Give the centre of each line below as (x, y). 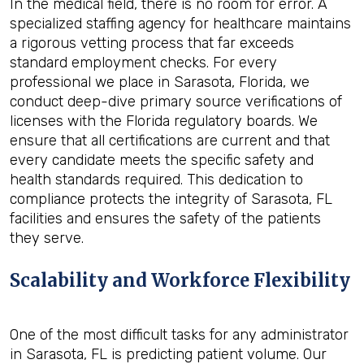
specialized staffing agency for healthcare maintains (180, 24)
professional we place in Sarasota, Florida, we (160, 82)
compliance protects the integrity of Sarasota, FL (171, 199)
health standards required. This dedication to (156, 180)
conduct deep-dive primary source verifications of (176, 102)
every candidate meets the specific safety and (162, 160)
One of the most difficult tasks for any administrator (179, 335)
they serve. (47, 238)
